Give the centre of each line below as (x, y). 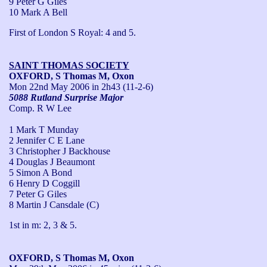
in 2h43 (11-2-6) (121, 86)
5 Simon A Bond (41, 172)
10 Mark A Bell (38, 12)
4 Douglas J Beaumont (52, 162)
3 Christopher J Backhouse (60, 151)
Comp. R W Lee (40, 108)
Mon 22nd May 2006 (49, 86)
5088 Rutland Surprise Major (66, 97)
